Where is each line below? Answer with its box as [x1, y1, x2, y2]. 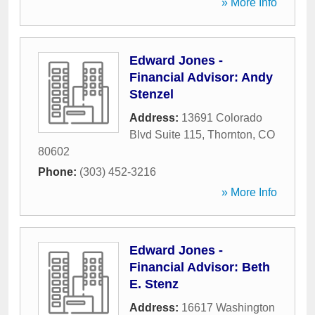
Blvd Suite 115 [129, 129, 202, 141]
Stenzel [129, 87, 174, 101]
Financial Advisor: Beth [129, 260, 270, 274]
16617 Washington [181, 302, 275, 314]
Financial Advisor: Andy [129, 70, 273, 84]
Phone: [38, 166, 79, 178]
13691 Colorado [181, 112, 262, 124]
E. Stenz [129, 277, 179, 291]
